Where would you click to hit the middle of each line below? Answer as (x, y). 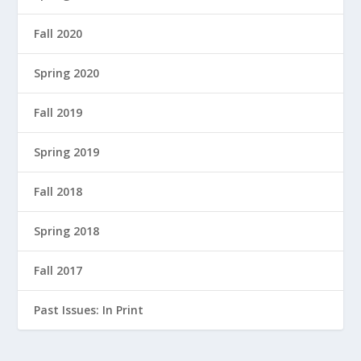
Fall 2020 (58, 33)
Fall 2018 (58, 191)
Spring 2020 (67, 73)
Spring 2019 (67, 151)
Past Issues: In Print (89, 309)
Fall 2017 (58, 270)
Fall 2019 (58, 112)
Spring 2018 (67, 230)
